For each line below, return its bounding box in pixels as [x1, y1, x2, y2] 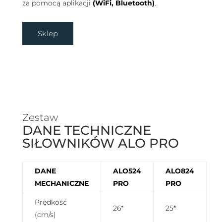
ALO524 [112, 166, 141, 176]
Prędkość [34, 198, 67, 207]
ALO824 [165, 166, 194, 176]
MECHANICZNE [34, 179, 89, 188]
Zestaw [22, 111, 58, 124]
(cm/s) [34, 210, 56, 220]
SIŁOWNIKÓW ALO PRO [22, 135, 179, 152]
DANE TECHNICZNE [22, 122, 151, 139]
